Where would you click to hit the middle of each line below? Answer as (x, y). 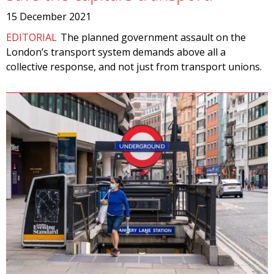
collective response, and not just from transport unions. (134, 67)
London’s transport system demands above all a (116, 52)
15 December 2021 (49, 17)
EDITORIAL (31, 37)
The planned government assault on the (154, 37)
